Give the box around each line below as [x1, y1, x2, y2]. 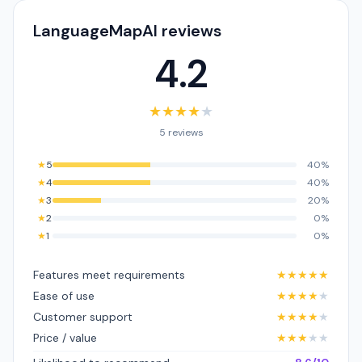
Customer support [33, 309, 133, 324]
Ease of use [33, 288, 95, 303]
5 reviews [158, 126, 204, 139]
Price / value [33, 330, 97, 345]
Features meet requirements [33, 267, 185, 282]
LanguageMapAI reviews [33, 20, 221, 41]
